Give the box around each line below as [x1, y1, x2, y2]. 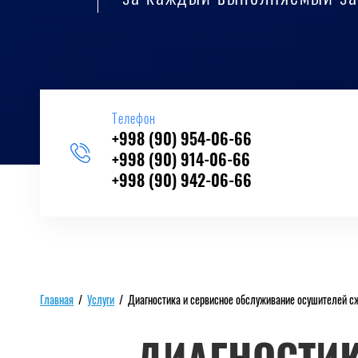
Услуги [87, 296, 115, 307]
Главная [40, 296, 74, 307]
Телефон [112, 113, 156, 126]
